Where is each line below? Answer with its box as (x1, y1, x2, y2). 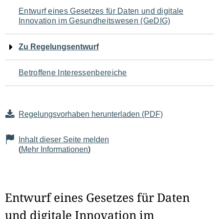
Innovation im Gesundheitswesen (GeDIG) (19, 17, 171, 25)
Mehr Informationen (21, 145, 88, 153)
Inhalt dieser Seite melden (19, 135, 109, 144)
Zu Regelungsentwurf (19, 43, 99, 51)
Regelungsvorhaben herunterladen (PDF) (19, 110, 163, 118)
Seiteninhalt (4, 60, 84, 79)
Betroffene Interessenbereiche (19, 68, 127, 77)
